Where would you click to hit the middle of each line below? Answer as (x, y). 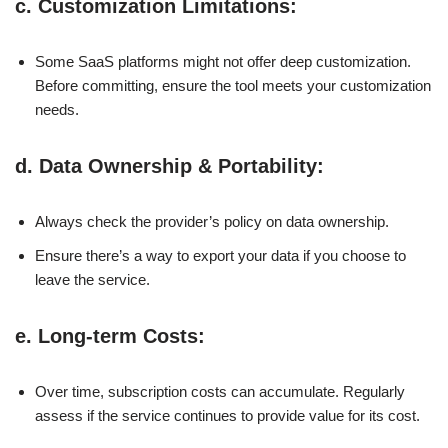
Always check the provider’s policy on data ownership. (212, 221)
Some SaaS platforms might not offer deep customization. (223, 61)
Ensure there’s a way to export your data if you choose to (220, 255)
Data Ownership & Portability (178, 165)
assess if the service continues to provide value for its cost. (227, 415)
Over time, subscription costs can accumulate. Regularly (220, 391)
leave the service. (92, 279)
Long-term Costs (118, 335)
